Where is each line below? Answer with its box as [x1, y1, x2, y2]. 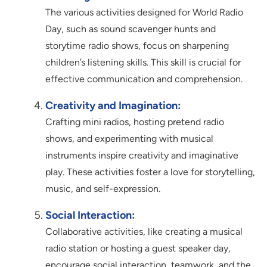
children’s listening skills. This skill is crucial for [45, 56, 241, 68]
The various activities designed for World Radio [45, 6, 243, 18]
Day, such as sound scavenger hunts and [45, 23, 216, 35]
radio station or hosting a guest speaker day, [45, 242, 231, 254]
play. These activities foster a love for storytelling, [45, 166, 255, 178]
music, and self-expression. [45, 182, 160, 194]
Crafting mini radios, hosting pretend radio [45, 116, 224, 128]
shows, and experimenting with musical [45, 132, 213, 144]
